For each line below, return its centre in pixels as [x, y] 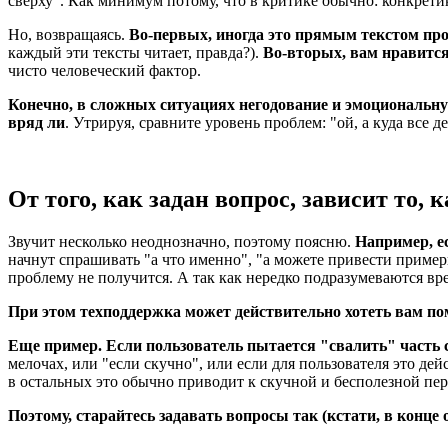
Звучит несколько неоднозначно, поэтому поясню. [181, 241]
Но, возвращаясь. [68, 34]
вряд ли [36, 122]
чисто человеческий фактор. [104, 70]
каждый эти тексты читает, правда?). [135, 52]
